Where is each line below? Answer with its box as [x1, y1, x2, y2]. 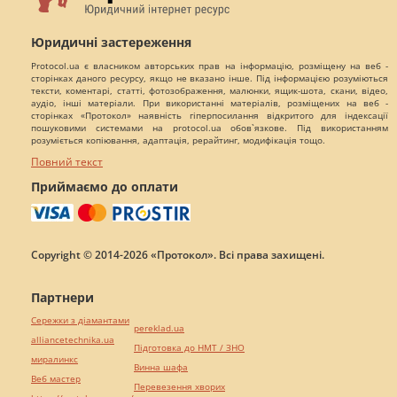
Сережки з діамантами [31, 314, 129, 326]
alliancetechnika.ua [31, 333, 114, 346]
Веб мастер [31, 372, 81, 385]
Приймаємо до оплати [31, 178, 178, 195]
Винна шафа [134, 361, 188, 373]
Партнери [31, 289, 94, 306]
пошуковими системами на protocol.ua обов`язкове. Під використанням [31, 121, 388, 134]
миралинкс [31, 353, 78, 365]
